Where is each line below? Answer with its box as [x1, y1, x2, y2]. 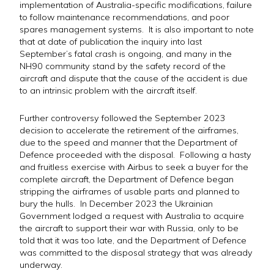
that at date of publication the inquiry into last [20, 35, 202, 47]
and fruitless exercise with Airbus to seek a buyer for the [20, 161, 248, 173]
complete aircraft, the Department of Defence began [20, 174, 234, 185]
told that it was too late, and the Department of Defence [20, 235, 246, 246]
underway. [20, 259, 62, 271]
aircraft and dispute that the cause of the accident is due [20, 72, 248, 84]
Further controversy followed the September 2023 [20, 113, 226, 124]
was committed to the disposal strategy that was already [20, 247, 253, 259]
